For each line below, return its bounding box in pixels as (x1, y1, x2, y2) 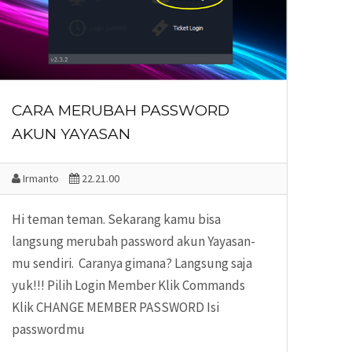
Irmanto (20, 170, 59, 185)
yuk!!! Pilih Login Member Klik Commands (12, 276, 245, 294)
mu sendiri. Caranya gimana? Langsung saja (12, 254, 252, 272)
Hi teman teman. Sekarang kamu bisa (12, 210, 221, 228)
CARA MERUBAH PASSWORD (12, 101, 229, 119)
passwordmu (12, 320, 85, 338)
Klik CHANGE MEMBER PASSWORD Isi (12, 298, 219, 316)
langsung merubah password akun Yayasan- (12, 232, 255, 250)
